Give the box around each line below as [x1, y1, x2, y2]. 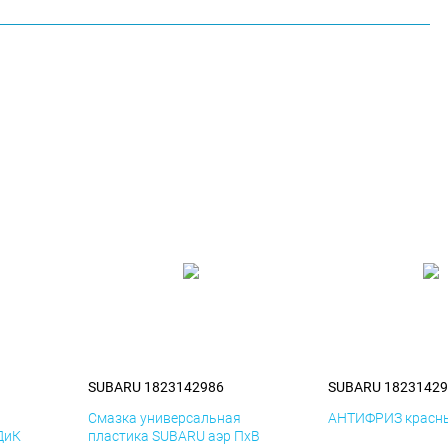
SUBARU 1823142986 [88, 379, 224, 396]
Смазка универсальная [88, 410, 241, 427]
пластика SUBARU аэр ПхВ [88, 428, 260, 445]
